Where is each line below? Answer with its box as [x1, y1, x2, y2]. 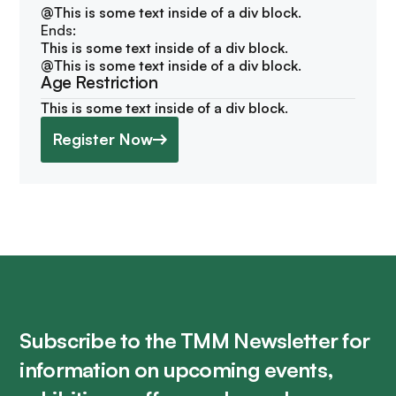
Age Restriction [41, 71, 158, 93]
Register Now [52, 129, 153, 149]
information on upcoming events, [19, 355, 334, 383]
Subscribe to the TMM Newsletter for [19, 326, 370, 354]
